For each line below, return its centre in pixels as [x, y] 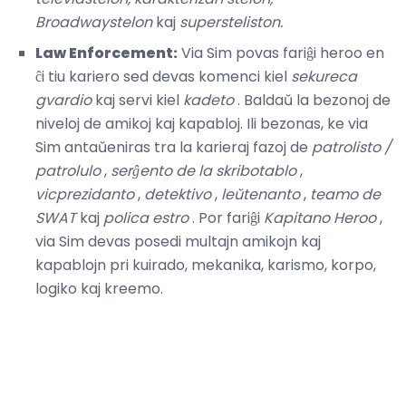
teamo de [345, 195]
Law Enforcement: [106, 53]
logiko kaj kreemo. [99, 289]
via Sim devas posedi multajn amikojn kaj [178, 242]
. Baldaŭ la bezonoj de [312, 101]
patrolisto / [352, 148]
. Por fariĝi [226, 218]
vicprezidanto [85, 195]
